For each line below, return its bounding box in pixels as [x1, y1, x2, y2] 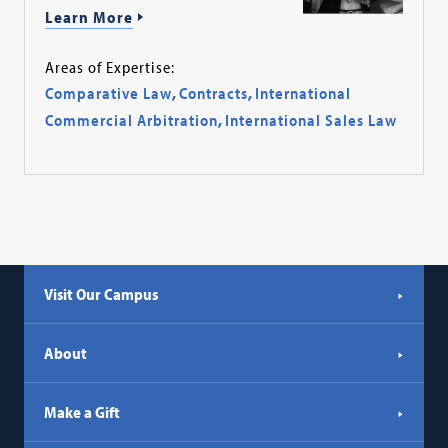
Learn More [45, 6, 134, 27]
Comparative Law [45, 83, 173, 104]
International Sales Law [225, 110, 398, 131]
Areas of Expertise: [45, 57, 176, 78]
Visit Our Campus [44, 284, 159, 305]
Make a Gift [44, 402, 121, 423]
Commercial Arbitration [45, 110, 219, 131]
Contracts [179, 83, 249, 104]
